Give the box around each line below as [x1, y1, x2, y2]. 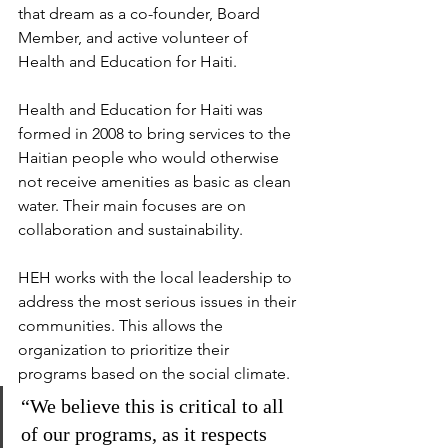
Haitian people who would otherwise [18, 148, 283, 167]
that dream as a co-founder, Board [18, 4, 264, 23]
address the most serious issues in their [18, 292, 300, 311]
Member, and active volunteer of [18, 28, 252, 47]
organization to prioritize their [18, 340, 233, 359]
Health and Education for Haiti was [18, 100, 267, 119]
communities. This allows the [18, 316, 227, 335]
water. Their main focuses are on [18, 196, 250, 215]
